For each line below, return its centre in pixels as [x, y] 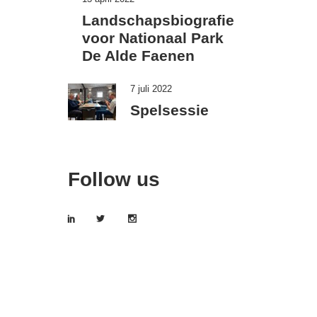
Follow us [114, 179]
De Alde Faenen [138, 56]
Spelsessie [169, 110]
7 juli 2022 [151, 88]
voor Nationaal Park [153, 38]
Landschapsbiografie [158, 21]
